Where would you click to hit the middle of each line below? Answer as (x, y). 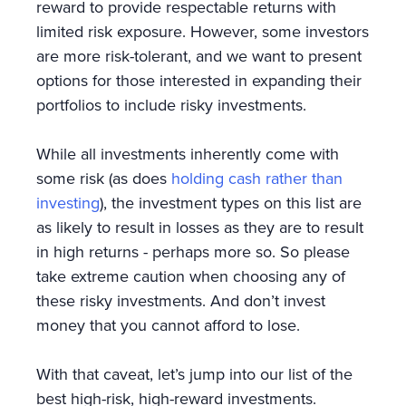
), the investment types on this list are (231, 202)
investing (68, 202)
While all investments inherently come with (188, 153)
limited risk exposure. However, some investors (203, 31)
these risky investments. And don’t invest (181, 300)
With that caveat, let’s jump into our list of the (194, 373)
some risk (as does (104, 178)
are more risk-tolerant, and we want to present (199, 55)
